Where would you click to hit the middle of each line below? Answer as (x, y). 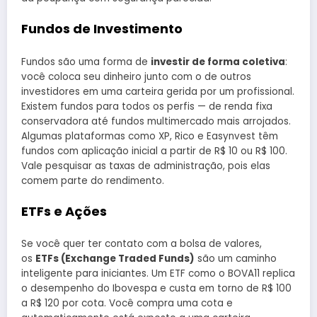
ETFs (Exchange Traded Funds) (115, 259)
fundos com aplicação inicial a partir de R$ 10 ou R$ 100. (154, 151)
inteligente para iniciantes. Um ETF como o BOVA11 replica (158, 274)
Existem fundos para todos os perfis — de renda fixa (147, 106)
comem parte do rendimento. (93, 180)
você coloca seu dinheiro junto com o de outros (136, 76)
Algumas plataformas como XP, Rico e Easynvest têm (150, 136)
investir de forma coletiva (218, 62)
